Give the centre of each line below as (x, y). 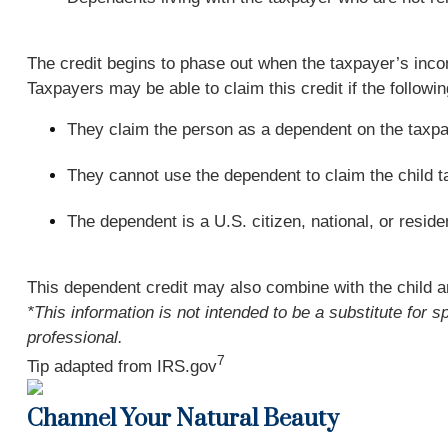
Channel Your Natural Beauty (182, 419)
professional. (74, 337)
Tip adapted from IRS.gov (121, 366)
